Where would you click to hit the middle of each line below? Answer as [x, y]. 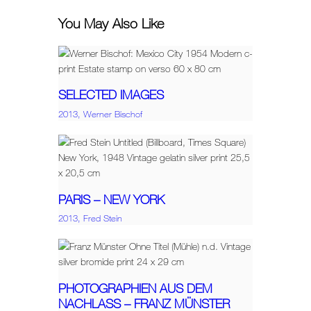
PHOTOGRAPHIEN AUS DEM [135, 288]
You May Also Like [111, 23]
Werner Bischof [113, 114]
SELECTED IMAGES [111, 95]
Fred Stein [103, 219]
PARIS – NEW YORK [111, 199]
